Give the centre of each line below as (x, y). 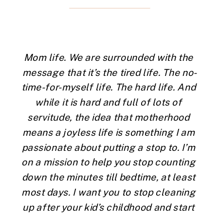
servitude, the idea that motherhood (109, 117)
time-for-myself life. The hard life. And (109, 87)
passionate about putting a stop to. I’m (109, 147)
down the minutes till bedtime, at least (109, 177)
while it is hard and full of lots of (109, 102)
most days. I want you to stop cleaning (109, 192)
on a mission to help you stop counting (109, 162)
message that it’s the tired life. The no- (109, 72)
